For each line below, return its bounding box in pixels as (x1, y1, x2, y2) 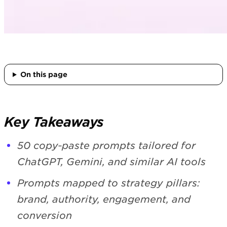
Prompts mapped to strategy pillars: (17, 177, 200, 189)
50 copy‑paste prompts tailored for (17, 139, 196, 152)
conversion (17, 209, 72, 221)
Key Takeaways (4, 114, 104, 130)
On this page (20, 70, 67, 79)
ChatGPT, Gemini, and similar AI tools (17, 156, 206, 168)
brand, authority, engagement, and (17, 193, 191, 205)
